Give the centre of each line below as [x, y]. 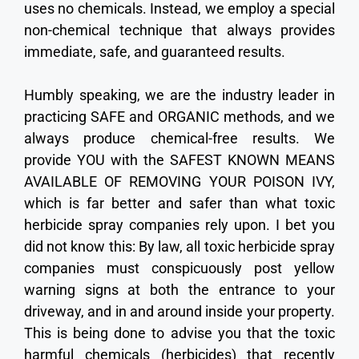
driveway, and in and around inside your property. [179, 311]
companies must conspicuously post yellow [179, 268]
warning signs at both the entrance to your [179, 289]
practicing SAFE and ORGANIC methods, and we [179, 116]
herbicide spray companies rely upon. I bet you [179, 224]
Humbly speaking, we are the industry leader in [179, 95]
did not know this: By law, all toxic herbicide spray [179, 246]
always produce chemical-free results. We [179, 138]
